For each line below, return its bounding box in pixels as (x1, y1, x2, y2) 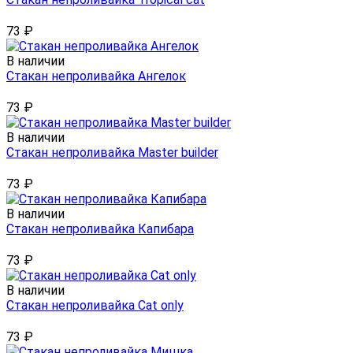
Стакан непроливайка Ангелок (6, 69, 186, 84)
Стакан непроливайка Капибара (6, 221, 194, 237)
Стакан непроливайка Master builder (6, 145, 218, 161)
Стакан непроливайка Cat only (6, 298, 184, 314)
